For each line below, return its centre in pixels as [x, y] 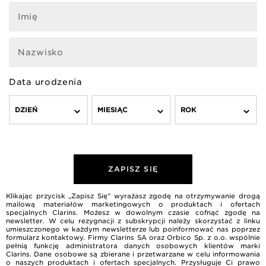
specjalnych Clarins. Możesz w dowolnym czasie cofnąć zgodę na [133, 213]
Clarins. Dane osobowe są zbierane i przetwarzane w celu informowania [133, 254]
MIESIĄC [113, 110]
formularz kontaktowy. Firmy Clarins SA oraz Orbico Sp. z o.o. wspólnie [133, 238]
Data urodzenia [46, 82]
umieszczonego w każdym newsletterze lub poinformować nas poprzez [133, 229]
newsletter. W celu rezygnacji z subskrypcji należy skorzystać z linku [133, 221]
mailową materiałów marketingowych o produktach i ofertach [133, 205]
